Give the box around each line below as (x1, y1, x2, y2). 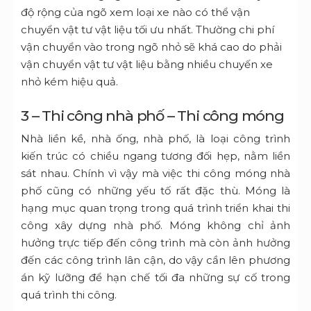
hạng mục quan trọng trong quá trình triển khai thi (21, 201, 290, 215)
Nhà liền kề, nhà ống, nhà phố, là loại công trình (21, 132, 290, 146)
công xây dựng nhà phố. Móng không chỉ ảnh (21, 219, 290, 233)
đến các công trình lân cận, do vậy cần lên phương (21, 253, 290, 267)
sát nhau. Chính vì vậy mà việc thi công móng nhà (21, 167, 290, 180)
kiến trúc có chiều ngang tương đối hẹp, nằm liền (21, 149, 290, 163)
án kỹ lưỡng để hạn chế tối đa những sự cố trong (21, 271, 290, 285)
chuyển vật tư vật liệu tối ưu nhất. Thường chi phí (21, 23, 274, 37)
